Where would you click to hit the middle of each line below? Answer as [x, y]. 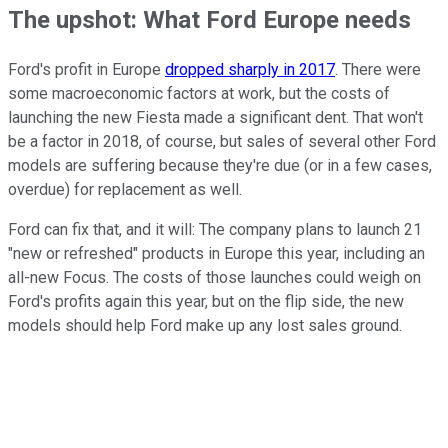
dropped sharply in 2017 [250, 70]
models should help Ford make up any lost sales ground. [205, 326]
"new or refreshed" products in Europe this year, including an [216, 254]
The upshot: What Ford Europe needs [209, 20]
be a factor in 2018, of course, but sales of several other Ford [222, 142]
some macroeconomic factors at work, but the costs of [199, 94]
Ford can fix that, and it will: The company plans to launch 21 [215, 230]
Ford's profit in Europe [86, 70]
